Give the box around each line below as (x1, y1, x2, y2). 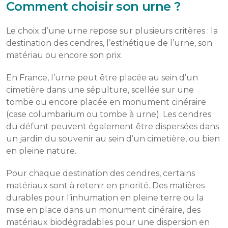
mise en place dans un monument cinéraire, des (6, 205, 201, 215)
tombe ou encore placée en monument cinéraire (6, 97, 206, 107)
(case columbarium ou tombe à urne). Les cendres (6, 109, 211, 119)
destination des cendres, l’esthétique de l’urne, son (6, 38, 212, 48)
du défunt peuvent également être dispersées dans (6, 122, 219, 131)
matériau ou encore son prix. (6, 50, 123, 60)
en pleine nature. (6, 146, 76, 156)
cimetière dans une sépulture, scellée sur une (6, 85, 194, 95)
